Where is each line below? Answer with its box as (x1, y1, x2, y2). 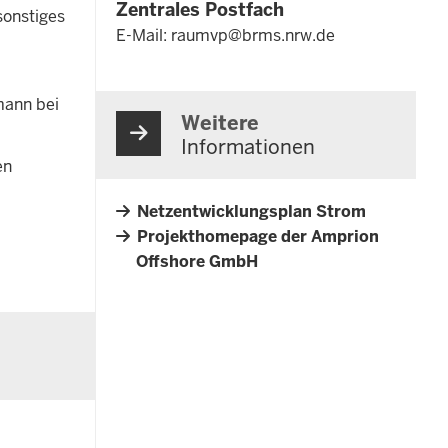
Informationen (181, 133, 315, 160)
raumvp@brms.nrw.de (171, 24, 335, 46)
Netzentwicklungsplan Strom (137, 200, 366, 222)
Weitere (181, 109, 259, 136)
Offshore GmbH (136, 250, 258, 272)
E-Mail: (116, 24, 171, 46)
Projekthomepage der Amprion (137, 225, 379, 247)
